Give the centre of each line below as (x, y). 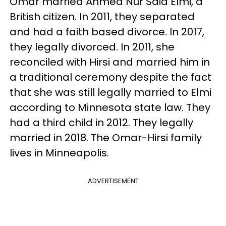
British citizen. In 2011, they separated (102, 17)
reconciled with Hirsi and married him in (110, 62)
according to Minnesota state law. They (110, 107)
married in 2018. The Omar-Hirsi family (106, 138)
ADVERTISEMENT (113, 181)
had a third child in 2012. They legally (101, 123)
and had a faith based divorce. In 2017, (107, 32)
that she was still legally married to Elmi (110, 92)
